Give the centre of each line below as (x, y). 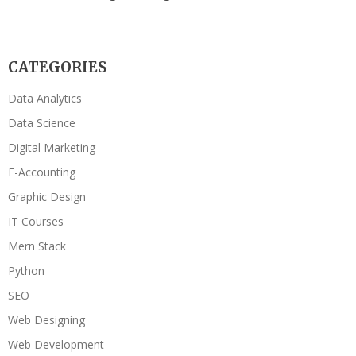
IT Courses (36, 222)
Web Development (56, 345)
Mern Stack (37, 246)
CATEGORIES (57, 68)
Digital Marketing (52, 148)
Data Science (42, 123)
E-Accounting (42, 172)
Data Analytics (45, 99)
